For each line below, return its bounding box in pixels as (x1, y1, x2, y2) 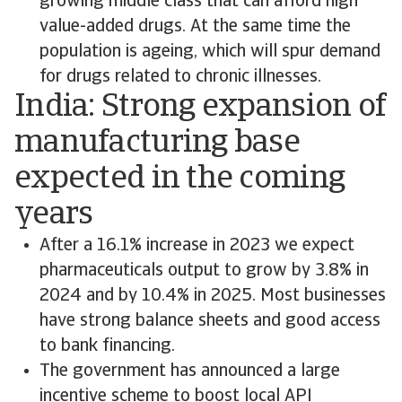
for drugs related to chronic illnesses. (39, 68, 321, 86)
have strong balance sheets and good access (39, 312, 380, 330)
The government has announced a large (39, 363, 340, 380)
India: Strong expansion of (14, 92, 386, 124)
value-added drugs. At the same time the (39, 18, 351, 36)
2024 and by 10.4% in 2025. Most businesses (39, 287, 386, 305)
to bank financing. (39, 337, 175, 355)
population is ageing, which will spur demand (39, 43, 380, 61)
